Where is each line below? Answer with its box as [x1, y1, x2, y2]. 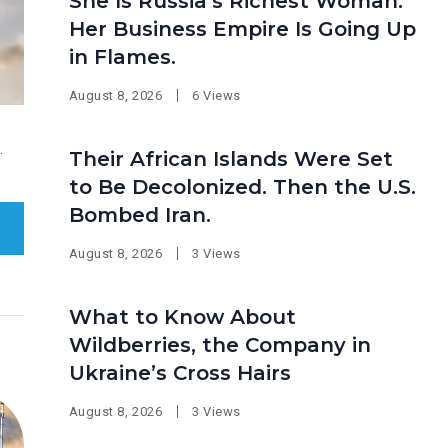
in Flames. [68, 45, 176, 69]
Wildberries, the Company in [68, 333, 371, 357]
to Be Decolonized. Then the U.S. [68, 175, 416, 199]
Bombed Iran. [68, 203, 211, 227]
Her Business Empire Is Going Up [68, 17, 416, 41]
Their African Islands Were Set [68, 147, 393, 171]
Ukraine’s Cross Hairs [68, 361, 291, 385]
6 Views [192, 88, 241, 103]
